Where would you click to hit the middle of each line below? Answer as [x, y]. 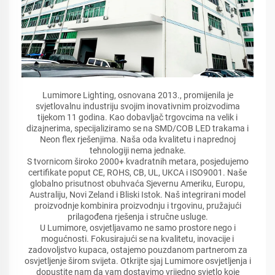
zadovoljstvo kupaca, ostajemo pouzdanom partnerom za [137, 250]
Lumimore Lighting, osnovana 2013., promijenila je [137, 95]
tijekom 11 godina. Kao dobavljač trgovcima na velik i [137, 118]
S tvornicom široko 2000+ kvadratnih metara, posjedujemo [137, 162]
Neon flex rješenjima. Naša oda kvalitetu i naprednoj [137, 140]
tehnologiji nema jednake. [137, 151]
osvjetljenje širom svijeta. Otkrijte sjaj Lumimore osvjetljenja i [137, 261]
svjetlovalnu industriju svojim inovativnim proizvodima [137, 107]
